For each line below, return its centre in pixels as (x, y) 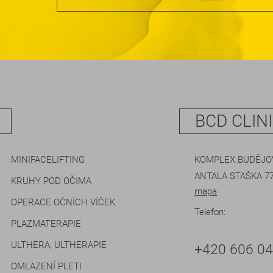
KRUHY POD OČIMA (51, 181)
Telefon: (210, 212)
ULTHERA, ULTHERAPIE (58, 245)
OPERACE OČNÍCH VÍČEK (63, 203)
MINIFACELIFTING (48, 160)
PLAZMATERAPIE (46, 224)
